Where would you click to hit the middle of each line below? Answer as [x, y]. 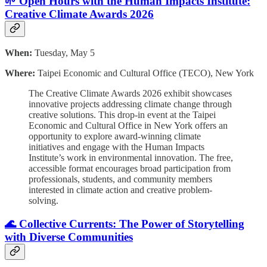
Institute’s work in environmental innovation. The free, [131, 158]
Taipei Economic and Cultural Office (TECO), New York [145, 73]
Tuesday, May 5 [63, 53]
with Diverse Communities [69, 237]
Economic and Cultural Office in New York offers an [128, 126]
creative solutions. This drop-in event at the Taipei [122, 115]
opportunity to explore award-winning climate [115, 136]
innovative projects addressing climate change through [130, 104]
